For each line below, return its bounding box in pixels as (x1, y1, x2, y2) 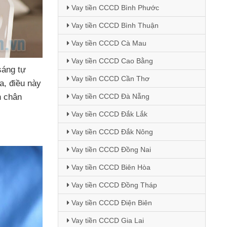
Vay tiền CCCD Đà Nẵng (69, 92, 149, 100)
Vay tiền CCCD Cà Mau (69, 39, 146, 47)
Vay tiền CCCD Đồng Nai (69, 145, 151, 154)
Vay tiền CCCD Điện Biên (69, 199, 152, 207)
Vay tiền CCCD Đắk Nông (69, 128, 153, 136)
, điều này (4, 78, 41, 88)
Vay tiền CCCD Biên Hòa (69, 163, 150, 171)
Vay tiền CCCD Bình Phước (69, 4, 159, 12)
